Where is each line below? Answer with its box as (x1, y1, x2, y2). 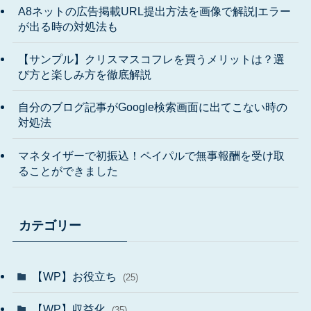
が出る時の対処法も (17, 19, 118, 33)
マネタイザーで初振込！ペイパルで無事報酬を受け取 (17, 149, 285, 162)
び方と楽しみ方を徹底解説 (17, 68, 151, 81)
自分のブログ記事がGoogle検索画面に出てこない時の (17, 101, 287, 114)
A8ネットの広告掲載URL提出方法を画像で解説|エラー (17, 4, 291, 17)
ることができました (17, 164, 118, 177)
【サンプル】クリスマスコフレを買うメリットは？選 (17, 53, 285, 66)
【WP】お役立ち (32, 269, 120, 283)
